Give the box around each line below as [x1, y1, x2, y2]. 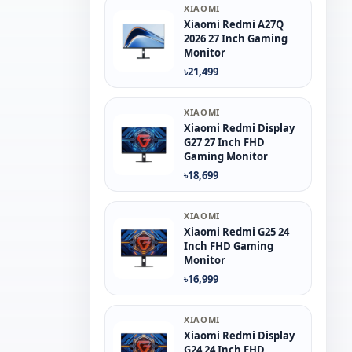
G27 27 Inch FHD [184, 135, 265, 149]
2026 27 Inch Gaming [184, 31, 288, 46]
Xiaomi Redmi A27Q [184, 17, 284, 31]
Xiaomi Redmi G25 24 [184, 225, 289, 239]
